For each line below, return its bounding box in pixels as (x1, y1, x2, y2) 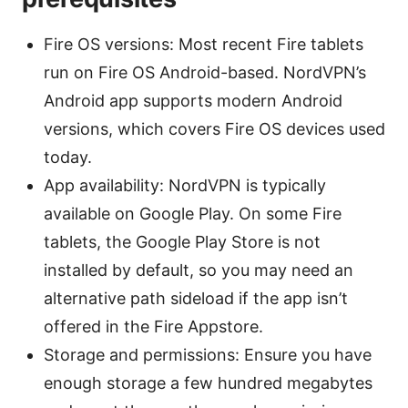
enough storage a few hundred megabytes (44, 373, 372, 393)
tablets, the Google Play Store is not (44, 232, 321, 252)
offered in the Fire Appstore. (44, 317, 263, 337)
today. (44, 148, 92, 168)
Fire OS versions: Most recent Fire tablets (44, 35, 363, 55)
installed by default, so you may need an (44, 260, 353, 280)
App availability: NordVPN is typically (44, 176, 326, 196)
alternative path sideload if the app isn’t (44, 289, 348, 309)
